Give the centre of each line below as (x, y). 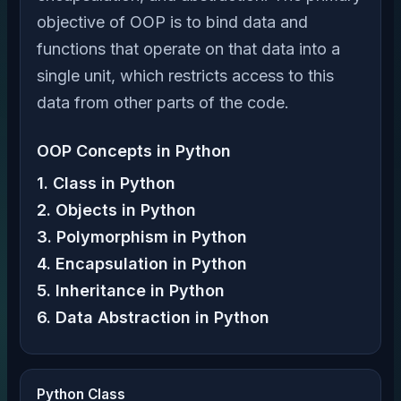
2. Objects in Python (116, 210)
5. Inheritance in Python (131, 290)
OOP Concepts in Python (134, 151)
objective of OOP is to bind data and (172, 22)
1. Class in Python (106, 183)
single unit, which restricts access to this (185, 76)
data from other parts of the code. (163, 102)
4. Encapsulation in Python (142, 264)
